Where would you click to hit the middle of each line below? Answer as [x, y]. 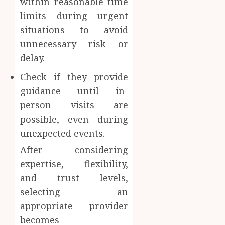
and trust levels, [74, 178]
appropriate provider [74, 206]
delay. [32, 58]
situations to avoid [74, 29]
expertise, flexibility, [74, 163]
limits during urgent [74, 15]
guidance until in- [74, 91]
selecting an [74, 192]
